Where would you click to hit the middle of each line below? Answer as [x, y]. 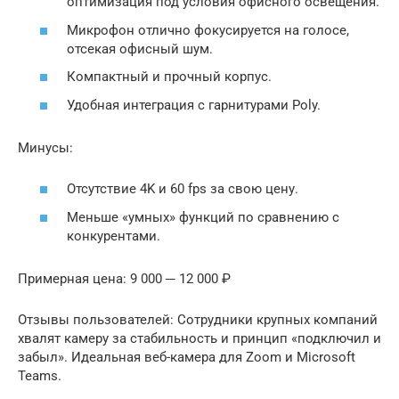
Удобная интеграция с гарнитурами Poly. [194, 105]
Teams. [40, 375]
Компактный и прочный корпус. [169, 77]
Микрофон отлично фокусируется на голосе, [208, 30]
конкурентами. [114, 236]
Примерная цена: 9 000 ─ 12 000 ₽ [124, 278]
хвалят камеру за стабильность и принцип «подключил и [199, 338]
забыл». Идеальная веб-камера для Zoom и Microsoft [187, 357]
